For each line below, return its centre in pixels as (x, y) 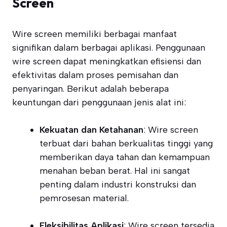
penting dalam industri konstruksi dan (118, 184)
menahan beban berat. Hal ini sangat (115, 171)
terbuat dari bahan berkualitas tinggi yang (126, 143)
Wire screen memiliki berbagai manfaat (94, 34)
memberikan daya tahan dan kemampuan (125, 157)
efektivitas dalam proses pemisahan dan (95, 75)
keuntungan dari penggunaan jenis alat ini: (99, 102)
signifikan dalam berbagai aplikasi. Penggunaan (109, 48)
